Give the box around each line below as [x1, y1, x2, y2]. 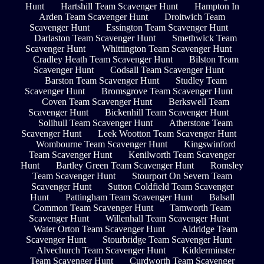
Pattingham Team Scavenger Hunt [65, 192, 193, 203]
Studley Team [175, 75, 227, 86]
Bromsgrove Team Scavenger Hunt [101, 86, 233, 97]
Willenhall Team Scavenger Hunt [105, 213, 229, 224]
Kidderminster [181, 245, 235, 256]
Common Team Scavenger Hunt [33, 203, 153, 213]
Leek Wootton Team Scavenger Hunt [97, 128, 236, 139]
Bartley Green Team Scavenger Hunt [56, 160, 194, 171]
